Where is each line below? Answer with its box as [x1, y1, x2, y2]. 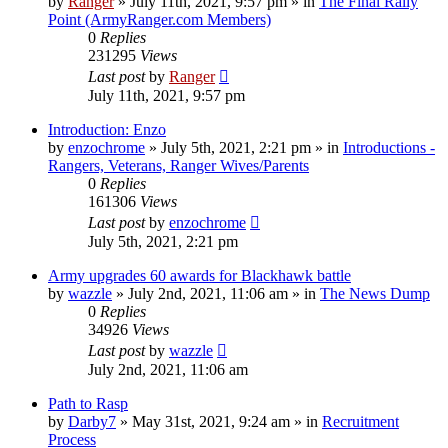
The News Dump [320, 284, 430, 302]
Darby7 [68, 412, 116, 430]
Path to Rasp [48, 394, 128, 412]
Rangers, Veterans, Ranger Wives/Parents [48, 156, 309, 174]
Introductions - [343, 138, 435, 156]
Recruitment [322, 412, 399, 430]
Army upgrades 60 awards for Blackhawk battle [48, 266, 351, 284]
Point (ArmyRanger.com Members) [48, 10, 271, 28]
